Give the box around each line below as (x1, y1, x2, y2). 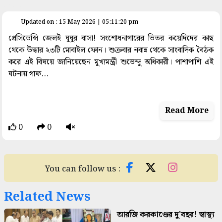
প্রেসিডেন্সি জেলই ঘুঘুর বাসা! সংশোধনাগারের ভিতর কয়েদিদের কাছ (8, 32, 214, 45)
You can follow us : (45, 163, 122, 175)
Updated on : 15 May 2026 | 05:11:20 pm (20, 17, 138, 27)
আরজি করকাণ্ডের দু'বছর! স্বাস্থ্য (117, 208, 215, 221)
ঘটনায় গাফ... (8, 67, 49, 80)
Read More (165, 104, 209, 117)
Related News (4, 186, 91, 207)
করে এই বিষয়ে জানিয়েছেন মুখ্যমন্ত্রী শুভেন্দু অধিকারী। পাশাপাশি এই (8, 55, 214, 68)
